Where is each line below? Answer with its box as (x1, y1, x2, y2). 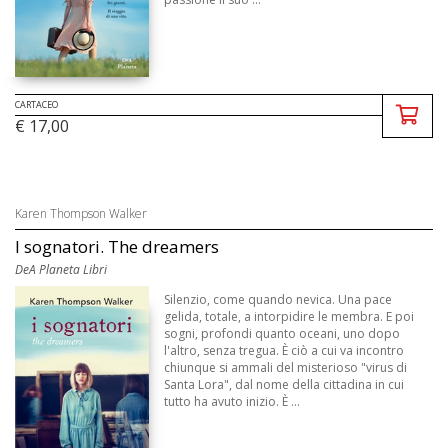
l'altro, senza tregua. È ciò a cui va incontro (164, 342, 405, 360)
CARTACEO (15, 98, 58, 112)
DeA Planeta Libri (15, 261, 107, 279)
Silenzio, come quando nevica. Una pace (164, 291, 393, 309)
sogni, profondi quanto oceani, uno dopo (164, 325, 401, 343)
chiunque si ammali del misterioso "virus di (164, 359, 408, 377)
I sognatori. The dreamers (15, 235, 219, 259)
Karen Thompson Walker (15, 205, 147, 223)
